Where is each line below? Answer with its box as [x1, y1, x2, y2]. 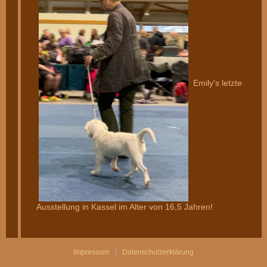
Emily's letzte [188, 78, 242, 88]
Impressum [73, 247, 109, 256]
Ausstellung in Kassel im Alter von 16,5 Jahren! [36, 202, 213, 212]
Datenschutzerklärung [122, 247, 194, 256]
